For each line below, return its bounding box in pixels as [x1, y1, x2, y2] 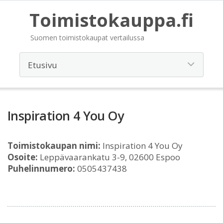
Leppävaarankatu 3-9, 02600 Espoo [38, 151, 180, 163]
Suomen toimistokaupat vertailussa [30, 33, 144, 42]
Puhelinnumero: [7, 163, 75, 174]
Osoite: [7, 151, 38, 163]
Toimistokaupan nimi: [7, 140, 101, 151]
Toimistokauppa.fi [29, 8, 194, 32]
